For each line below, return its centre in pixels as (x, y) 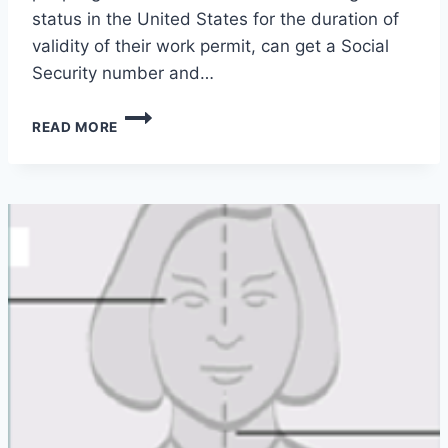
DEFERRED (155, 155)
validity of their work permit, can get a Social (210, 46)
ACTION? (150, 176)
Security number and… (123, 73)
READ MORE (75, 127)
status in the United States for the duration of (215, 19)
